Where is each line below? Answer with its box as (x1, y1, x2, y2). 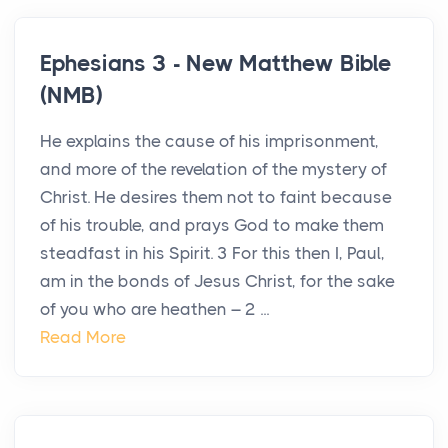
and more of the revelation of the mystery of (40, 159, 387, 180)
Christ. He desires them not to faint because (40, 187, 392, 208)
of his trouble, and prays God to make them (40, 215, 384, 236)
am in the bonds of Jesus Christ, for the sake (40, 271, 395, 292)
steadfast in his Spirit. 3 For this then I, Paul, (40, 243, 385, 264)
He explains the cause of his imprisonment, (40, 131, 379, 152)
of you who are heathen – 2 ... (40, 299, 269, 320)
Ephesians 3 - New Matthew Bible (40, 50, 392, 78)
